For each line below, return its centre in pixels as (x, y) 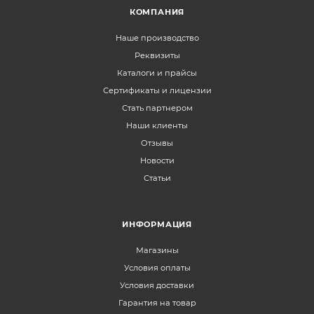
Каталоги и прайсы (157, 73)
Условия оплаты (157, 267)
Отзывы (157, 143)
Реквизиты (157, 55)
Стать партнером (157, 108)
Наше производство (157, 37)
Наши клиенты (157, 125)
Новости (157, 160)
